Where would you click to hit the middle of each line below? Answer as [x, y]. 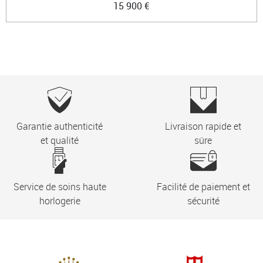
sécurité [203, 200]
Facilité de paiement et [203, 186]
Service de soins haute [60, 186]
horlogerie [60, 200]
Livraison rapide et [203, 126]
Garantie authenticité [60, 126]
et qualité [60, 140]
